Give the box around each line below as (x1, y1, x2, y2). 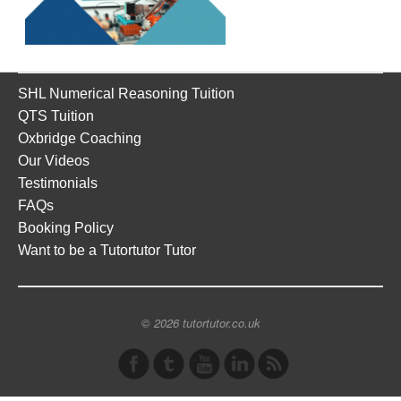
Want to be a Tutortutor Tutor (18, 242, 196, 258)
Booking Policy (18, 219, 114, 235)
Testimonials (18, 175, 98, 191)
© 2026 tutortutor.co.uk (141, 313, 260, 331)
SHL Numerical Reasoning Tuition (18, 85, 235, 101)
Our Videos (18, 152, 90, 168)
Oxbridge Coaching (18, 130, 141, 146)
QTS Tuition (18, 107, 94, 124)
